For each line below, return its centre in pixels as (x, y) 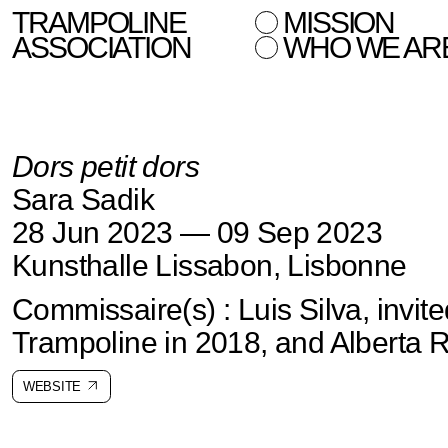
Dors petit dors (105, 166)
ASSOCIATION (101, 47)
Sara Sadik (83, 199)
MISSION (338, 22)
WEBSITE (52, 386)
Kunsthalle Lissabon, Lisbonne (209, 265)
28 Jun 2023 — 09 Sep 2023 (197, 232)
